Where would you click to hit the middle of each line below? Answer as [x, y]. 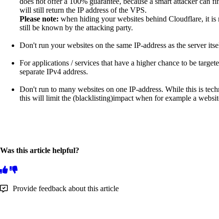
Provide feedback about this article [66, 188]
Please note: [40, 19]
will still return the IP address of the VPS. [83, 10]
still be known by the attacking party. [76, 28]
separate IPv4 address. [54, 72]
